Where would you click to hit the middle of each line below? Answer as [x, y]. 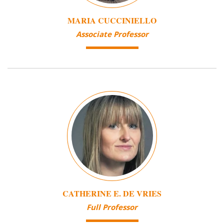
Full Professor [112, 207]
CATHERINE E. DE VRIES [112, 193]
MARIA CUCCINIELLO [112, 20]
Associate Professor [112, 34]
